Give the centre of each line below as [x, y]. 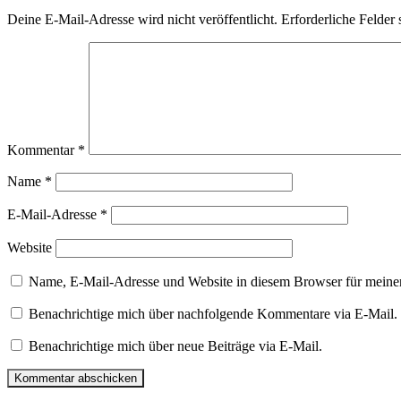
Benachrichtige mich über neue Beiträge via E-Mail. [175, 346]
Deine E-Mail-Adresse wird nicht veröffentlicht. [142, 20]
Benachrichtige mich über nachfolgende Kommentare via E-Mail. [213, 314]
